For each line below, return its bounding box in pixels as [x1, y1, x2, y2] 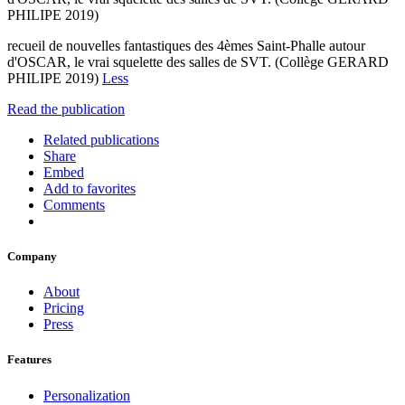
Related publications [43, 131, 159, 147]
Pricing [43, 300, 84, 316]
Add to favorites [43, 180, 136, 196]
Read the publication [7, 100, 125, 117]
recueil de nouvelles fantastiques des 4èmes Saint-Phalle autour [7, 37, 365, 53]
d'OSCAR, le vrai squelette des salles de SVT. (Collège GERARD [7, 53, 389, 70]
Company [7, 250, 57, 264]
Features [7, 353, 52, 367]
